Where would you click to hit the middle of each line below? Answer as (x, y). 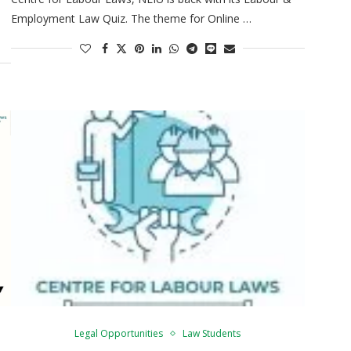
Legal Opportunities (119, 333)
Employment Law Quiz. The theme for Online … (131, 18)
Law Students (212, 333)
